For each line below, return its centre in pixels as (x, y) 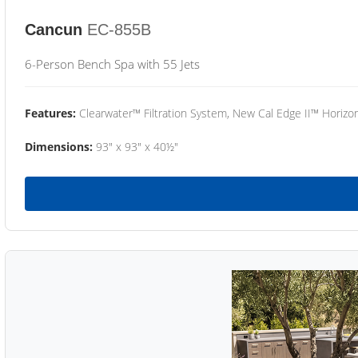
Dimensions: (59, 147)
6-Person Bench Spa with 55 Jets (112, 64)
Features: (50, 113)
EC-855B (119, 30)
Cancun (54, 30)
